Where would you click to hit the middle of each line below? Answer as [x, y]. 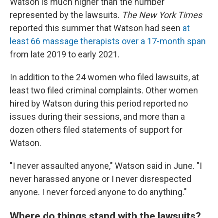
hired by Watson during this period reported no [99, 103]
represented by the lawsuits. [66, 15]
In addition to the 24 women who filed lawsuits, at [104, 77]
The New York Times [162, 15]
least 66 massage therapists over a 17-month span [108, 41]
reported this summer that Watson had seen [96, 28]
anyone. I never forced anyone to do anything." [98, 192]
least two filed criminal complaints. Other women [104, 90]
